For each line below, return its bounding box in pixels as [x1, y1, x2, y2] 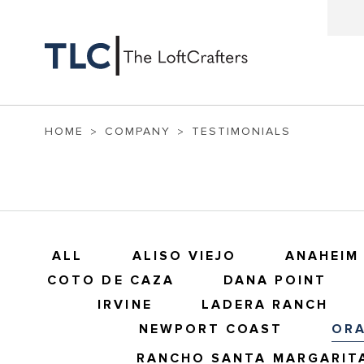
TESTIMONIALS [192, 124, 291, 139]
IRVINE [97, 297, 153, 314]
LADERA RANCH [201, 297, 329, 314]
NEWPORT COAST [138, 321, 284, 338]
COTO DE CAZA [47, 272, 175, 289]
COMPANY [105, 124, 171, 139]
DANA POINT [223, 272, 327, 289]
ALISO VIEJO [132, 248, 237, 265]
